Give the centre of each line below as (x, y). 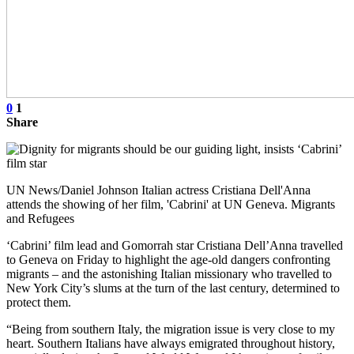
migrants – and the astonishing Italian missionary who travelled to (169, 273)
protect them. (39, 302)
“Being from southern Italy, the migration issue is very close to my (171, 329)
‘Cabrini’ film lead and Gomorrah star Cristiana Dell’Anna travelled (175, 245)
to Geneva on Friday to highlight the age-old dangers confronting (168, 259)
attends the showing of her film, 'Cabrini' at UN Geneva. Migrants (171, 204)
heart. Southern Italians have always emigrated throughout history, (171, 343)
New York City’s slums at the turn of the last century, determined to (173, 288)
